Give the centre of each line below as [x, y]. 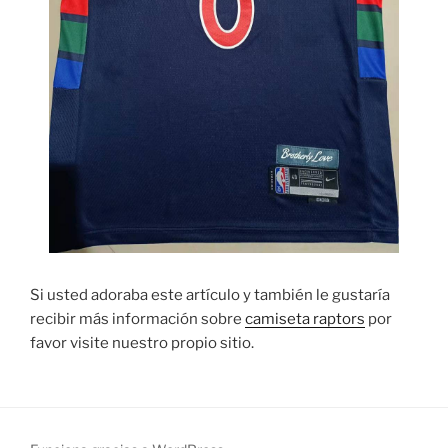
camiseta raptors [305, 318]
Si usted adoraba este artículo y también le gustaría [210, 294]
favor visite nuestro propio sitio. [142, 342]
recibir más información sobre [137, 318]
